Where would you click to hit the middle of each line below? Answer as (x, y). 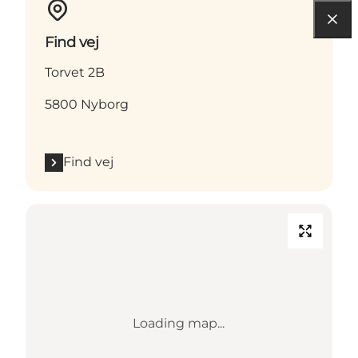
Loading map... (179, 324)
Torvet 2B (75, 73)
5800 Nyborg (87, 105)
